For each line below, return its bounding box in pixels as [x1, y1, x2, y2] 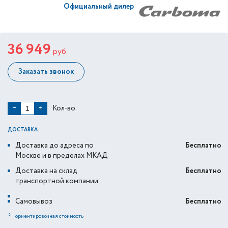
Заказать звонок [18, 67, 74, 77]
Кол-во [52, 103, 75, 113]
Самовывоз [15, 196, 52, 207]
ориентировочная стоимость [15, 213, 83, 220]
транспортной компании [15, 176, 98, 186]
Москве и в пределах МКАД [15, 151, 108, 161]
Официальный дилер [64, 2, 134, 12]
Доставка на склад [15, 166, 77, 176]
